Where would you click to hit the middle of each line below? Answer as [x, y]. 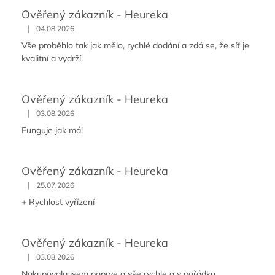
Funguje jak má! [52, 130]
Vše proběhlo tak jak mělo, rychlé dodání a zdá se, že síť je [135, 46]
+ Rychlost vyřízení [58, 202]
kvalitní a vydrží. [52, 59]
